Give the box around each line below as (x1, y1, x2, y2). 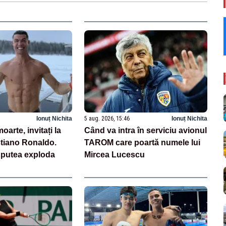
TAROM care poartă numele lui (84, 138, 201, 147)
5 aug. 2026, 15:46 (84, 115, 130, 122)
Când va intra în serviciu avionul (84, 126, 207, 135)
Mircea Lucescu (84, 150, 145, 159)
